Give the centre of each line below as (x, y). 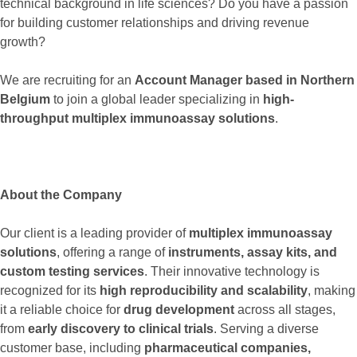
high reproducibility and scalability (204, 291)
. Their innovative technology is (232, 272)
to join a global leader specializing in (157, 100)
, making (331, 291)
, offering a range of (112, 253)
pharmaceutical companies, (228, 348)
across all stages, (285, 310)
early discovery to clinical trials (121, 329)
